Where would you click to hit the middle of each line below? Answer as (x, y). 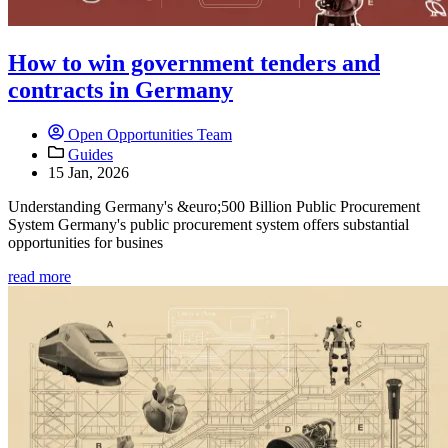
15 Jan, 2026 (88, 173)
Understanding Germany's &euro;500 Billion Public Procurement (214, 207)
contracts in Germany (120, 90)
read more (39, 277)
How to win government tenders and (194, 63)
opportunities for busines (85, 243)
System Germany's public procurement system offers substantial (208, 225)
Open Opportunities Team (148, 135)
